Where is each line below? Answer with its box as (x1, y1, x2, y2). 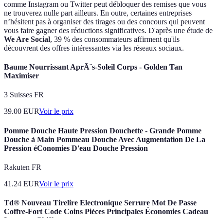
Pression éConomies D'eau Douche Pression (4, 144, 148, 152)
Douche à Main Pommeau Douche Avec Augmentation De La (4, 135, 205, 144)
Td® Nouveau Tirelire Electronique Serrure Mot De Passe (4, 199, 197, 207)
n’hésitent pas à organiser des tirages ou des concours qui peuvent (4, 17, 205, 26)
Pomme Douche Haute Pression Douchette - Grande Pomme (4, 126, 201, 135)
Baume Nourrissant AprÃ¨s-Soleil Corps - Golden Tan (4, 63, 182, 72)
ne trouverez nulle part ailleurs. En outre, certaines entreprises (4, 8, 192, 17)
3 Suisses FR (4, 91, 44, 99)
